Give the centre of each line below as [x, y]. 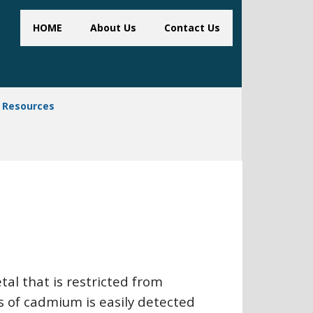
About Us [113, 28]
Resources [28, 106]
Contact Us [192, 28]
